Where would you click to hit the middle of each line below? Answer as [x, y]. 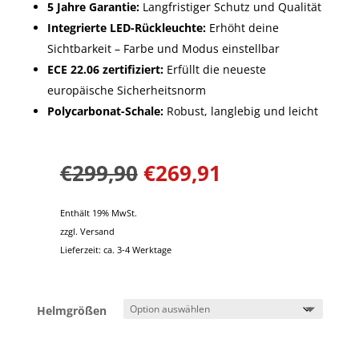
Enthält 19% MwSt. [98, 212]
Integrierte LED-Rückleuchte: [126, 27]
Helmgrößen [71, 310]
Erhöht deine [242, 27]
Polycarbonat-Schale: [105, 111]
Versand [97, 231]
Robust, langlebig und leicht [240, 111]
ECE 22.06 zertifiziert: [105, 69]
